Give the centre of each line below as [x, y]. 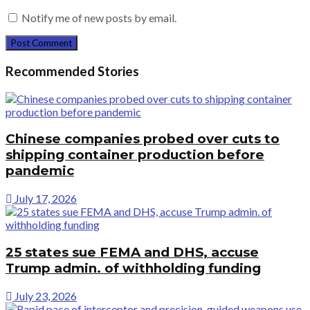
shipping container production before [135, 155]
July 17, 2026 [45, 199]
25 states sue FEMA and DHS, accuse [132, 252]
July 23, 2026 [45, 295]
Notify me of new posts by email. [99, 18]
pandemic [40, 171]
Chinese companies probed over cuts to [143, 139]
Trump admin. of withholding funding [133, 268]
